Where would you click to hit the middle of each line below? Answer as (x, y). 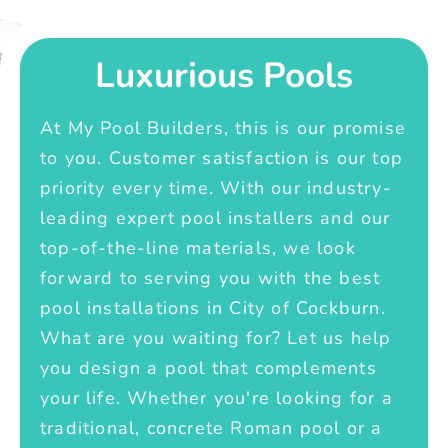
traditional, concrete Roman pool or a (211, 427)
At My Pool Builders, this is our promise (223, 127)
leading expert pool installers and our (215, 217)
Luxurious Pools (224, 75)
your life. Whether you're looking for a (216, 397)
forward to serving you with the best (210, 277)
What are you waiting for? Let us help (216, 337)
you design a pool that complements (208, 367)
